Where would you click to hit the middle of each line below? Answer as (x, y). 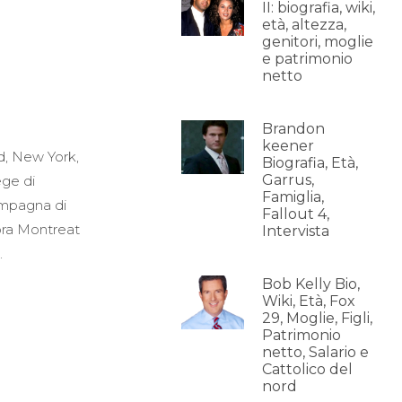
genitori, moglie (317, 42)
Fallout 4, (295, 214)
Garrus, (288, 180)
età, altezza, (304, 25)
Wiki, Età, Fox (308, 301)
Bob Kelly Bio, (310, 284)
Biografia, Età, (310, 163)
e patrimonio (307, 59)
